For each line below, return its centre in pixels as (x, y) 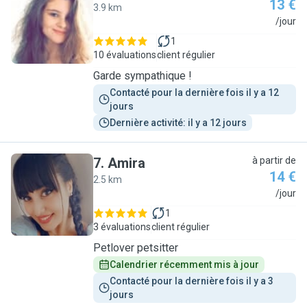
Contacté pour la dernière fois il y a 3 (193, 281)
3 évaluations (122, 227)
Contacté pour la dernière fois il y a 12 (195, 93)
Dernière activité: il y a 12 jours (178, 123)
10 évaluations (125, 55)
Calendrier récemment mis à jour (184, 265)
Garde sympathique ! (143, 76)
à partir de (274, 160)
